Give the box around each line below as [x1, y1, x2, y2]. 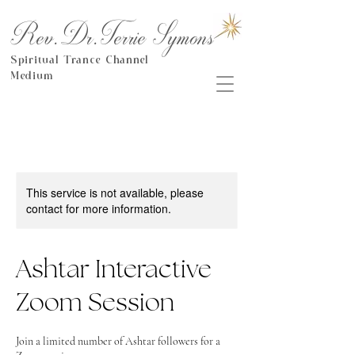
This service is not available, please [26, 185, 204, 200]
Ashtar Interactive [16, 257, 212, 284]
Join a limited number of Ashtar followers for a [16, 334, 220, 348]
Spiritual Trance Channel [10, 55, 149, 66]
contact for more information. [26, 200, 171, 216]
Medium [10, 71, 54, 82]
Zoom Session [16, 290, 174, 318]
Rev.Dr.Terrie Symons [10, 21, 216, 52]
